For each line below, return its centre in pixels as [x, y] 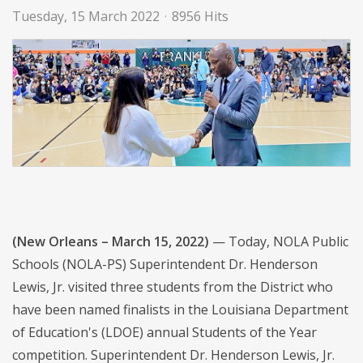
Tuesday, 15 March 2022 [86, 16]
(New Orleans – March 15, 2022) [111, 242]
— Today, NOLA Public [279, 242]
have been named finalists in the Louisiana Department [180, 310]
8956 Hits [200, 16]
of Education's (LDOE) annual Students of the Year [164, 333]
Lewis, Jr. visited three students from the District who [173, 287]
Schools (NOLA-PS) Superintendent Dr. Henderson [165, 265]
